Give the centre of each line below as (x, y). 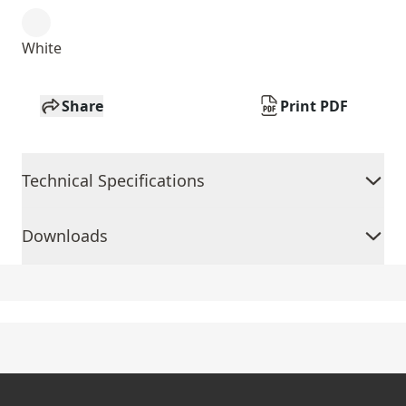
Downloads (65, 236)
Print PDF (314, 106)
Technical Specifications (113, 180)
